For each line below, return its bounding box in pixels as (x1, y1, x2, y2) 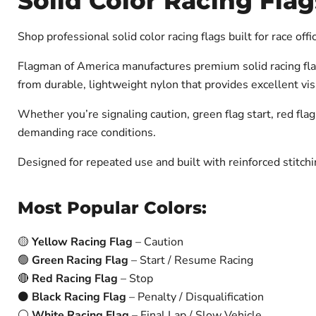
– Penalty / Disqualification (126, 289, 264, 305)
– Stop (118, 271, 153, 286)
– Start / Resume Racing (128, 253, 253, 268)
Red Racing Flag (32, 271, 118, 286)
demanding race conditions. (18, 125, 156, 140)
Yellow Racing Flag (32, 234, 133, 250)
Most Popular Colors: (18, 197, 207, 218)
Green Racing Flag (32, 253, 128, 268)
